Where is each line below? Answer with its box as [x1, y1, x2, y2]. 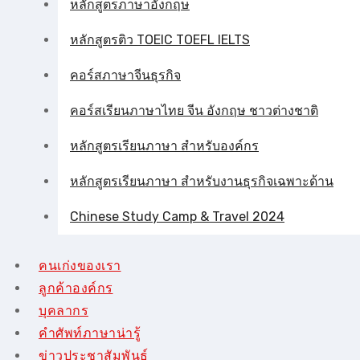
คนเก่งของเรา [39, 258, 121, 273]
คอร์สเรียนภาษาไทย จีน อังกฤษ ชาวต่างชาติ [70, 103, 318, 118]
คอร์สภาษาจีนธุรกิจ [70, 67, 181, 83]
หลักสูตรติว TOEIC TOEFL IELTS [70, 32, 250, 47]
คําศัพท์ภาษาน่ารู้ [39, 325, 141, 341]
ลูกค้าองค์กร [39, 280, 113, 296]
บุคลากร [39, 303, 88, 318]
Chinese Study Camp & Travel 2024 [70, 209, 284, 224]
